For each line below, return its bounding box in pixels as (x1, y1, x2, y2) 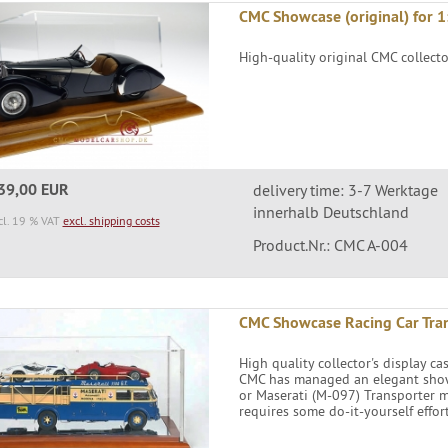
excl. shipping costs (62, 213, 160, 229)
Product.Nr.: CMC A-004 (252, 235, 408, 256)
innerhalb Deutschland (252, 202, 409, 223)
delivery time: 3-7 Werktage (252, 180, 438, 201)
